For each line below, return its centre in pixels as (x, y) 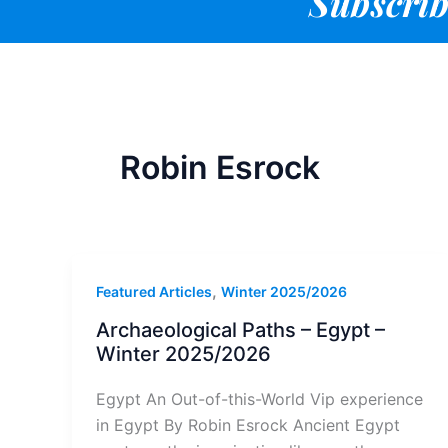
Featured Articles (154, 292)
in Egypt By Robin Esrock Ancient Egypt (248, 424)
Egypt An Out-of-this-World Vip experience (259, 398)
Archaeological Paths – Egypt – (240, 330)
